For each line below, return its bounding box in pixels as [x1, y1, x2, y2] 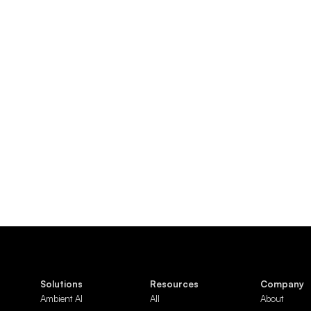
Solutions [40, 278, 83, 290]
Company [260, 278, 304, 290]
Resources [150, 278, 199, 290]
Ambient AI [40, 292, 83, 304]
